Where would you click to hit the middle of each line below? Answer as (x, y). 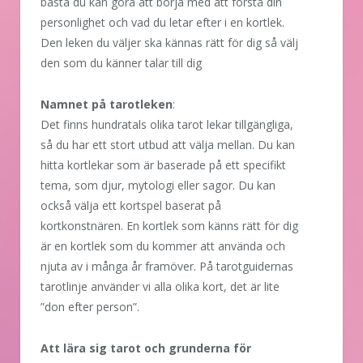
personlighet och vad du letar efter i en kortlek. (162, 23)
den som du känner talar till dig (121, 63)
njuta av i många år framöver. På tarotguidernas (167, 267)
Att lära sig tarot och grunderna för (146, 348)
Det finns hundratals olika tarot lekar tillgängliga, (167, 125)
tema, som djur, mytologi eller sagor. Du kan (158, 186)
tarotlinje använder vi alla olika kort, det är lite (160, 287)
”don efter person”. (90, 307)
